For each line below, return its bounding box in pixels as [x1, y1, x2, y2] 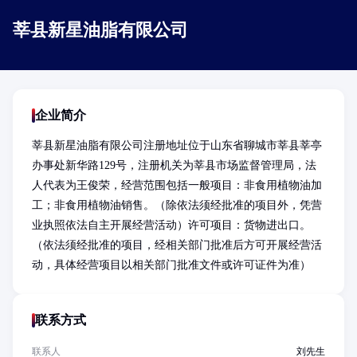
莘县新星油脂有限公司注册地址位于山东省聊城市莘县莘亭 [32, 139, 322, 151]
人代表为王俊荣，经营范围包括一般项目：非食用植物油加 [32, 179, 322, 191]
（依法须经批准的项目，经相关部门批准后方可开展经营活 [32, 239, 322, 251]
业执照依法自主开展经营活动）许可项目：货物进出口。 [32, 219, 311, 231]
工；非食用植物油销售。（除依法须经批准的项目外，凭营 [32, 199, 322, 211]
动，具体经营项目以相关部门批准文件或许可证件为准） [32, 259, 311, 271]
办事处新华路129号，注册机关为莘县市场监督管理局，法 [32, 159, 316, 171]
